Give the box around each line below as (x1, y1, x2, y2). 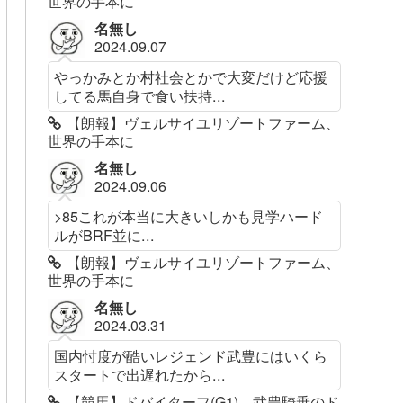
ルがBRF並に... (54, 224, 156, 246)
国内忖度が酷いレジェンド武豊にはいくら (54, 345, 328, 367)
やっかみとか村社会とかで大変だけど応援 (54, 66, 328, 88)
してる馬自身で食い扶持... (54, 85, 227, 107)
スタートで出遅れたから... (54, 363, 227, 386)
